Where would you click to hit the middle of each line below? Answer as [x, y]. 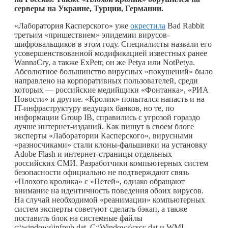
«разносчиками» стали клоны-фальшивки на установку [111, 145]
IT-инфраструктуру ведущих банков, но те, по [94, 108]
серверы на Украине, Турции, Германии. [89, 8]
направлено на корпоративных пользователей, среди [106, 80]
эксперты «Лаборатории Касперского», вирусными [104, 135]
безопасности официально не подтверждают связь [102, 172]
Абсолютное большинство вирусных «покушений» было [113, 71]
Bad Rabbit [185, 25]
